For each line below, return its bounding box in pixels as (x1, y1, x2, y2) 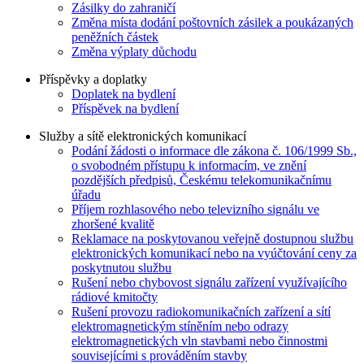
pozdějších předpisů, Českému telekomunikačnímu (71, 172, 331, 187)
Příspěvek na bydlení (71, 101, 179, 115)
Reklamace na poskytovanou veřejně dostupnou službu (71, 231, 353, 245)
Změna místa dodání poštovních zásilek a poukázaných (71, 15, 353, 29)
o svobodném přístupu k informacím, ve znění (71, 158, 306, 172)
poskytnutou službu (71, 260, 171, 275)
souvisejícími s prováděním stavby (71, 348, 247, 362)
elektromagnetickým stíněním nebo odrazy (71, 318, 288, 333)
